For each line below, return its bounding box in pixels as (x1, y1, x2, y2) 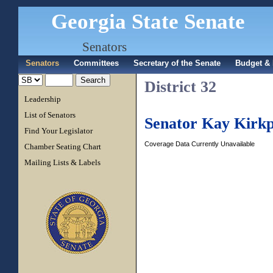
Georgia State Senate (51, 10, 245, 34)
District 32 (144, 78, 216, 96)
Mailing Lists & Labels (24, 158, 101, 167)
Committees (74, 58, 119, 68)
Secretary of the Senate (133, 58, 221, 68)
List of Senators (24, 110, 76, 119)
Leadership (24, 94, 61, 104)
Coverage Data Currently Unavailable (144, 140, 255, 147)
